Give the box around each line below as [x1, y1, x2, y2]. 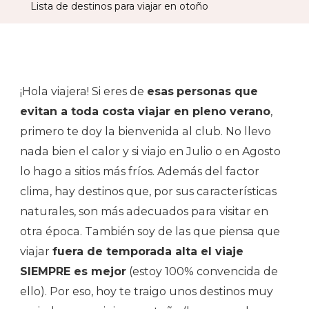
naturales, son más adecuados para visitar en [20, 204, 268, 218]
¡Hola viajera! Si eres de [20, 84, 147, 98]
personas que [177, 84, 258, 98]
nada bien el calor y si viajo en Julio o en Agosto [20, 144, 281, 158]
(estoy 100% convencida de [126, 264, 278, 278]
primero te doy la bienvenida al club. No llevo [20, 124, 271, 138]
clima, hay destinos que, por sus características [20, 184, 277, 198]
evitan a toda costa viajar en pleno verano [20, 104, 270, 118]
